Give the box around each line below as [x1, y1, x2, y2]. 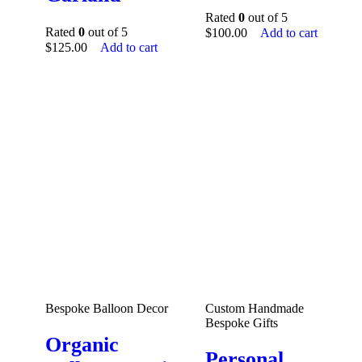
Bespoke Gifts [205, 315, 278, 330]
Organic [45, 333, 119, 357]
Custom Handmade [205, 301, 304, 315]
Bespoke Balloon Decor [45, 301, 168, 315]
